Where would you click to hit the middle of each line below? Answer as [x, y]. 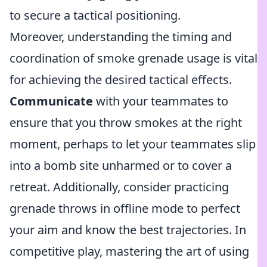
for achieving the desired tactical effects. [121, 80]
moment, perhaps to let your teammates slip [133, 144]
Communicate [51, 101]
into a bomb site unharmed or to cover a [121, 165]
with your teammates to [161, 101]
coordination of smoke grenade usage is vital [133, 58]
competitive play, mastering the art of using [129, 251]
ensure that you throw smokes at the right [126, 122]
